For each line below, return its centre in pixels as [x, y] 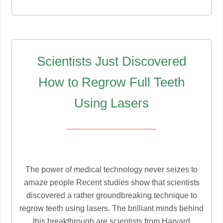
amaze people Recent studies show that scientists [111, 182]
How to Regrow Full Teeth [111, 82]
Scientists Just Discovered [111, 61]
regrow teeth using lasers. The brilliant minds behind [111, 208]
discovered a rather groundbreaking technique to [111, 195]
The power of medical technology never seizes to [111, 169]
